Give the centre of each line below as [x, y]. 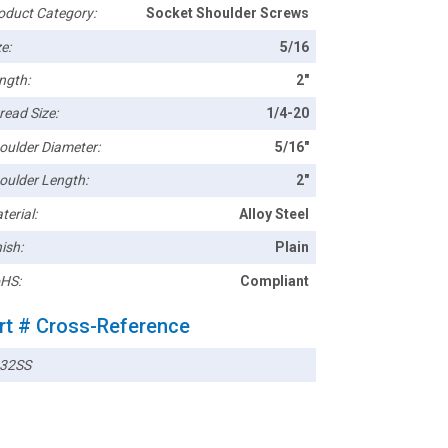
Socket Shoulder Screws [228, 13]
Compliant [275, 280]
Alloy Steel [274, 213]
